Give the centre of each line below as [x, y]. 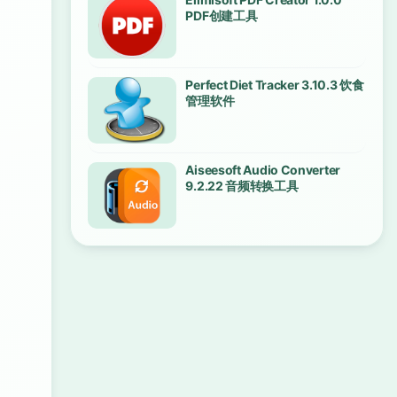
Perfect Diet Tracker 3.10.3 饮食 [275, 85]
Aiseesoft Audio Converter [263, 170]
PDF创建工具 [222, 16]
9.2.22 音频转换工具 [242, 186]
